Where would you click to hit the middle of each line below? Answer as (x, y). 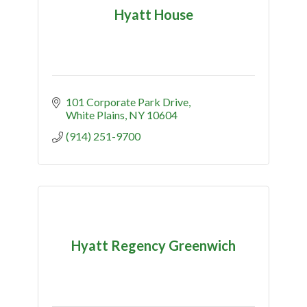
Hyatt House (153, 15)
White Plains (95, 114)
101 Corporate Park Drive (127, 101)
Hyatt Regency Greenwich (153, 246)
